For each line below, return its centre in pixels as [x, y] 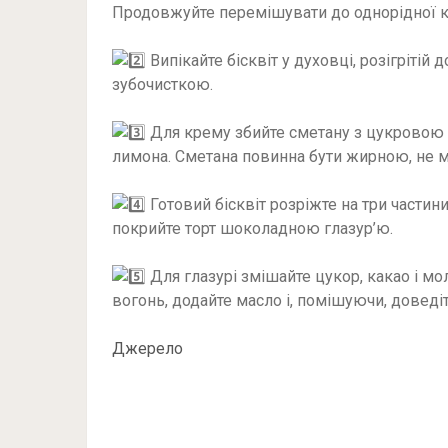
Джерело [147, 348]
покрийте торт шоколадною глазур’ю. [252, 228]
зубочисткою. [162, 84]
